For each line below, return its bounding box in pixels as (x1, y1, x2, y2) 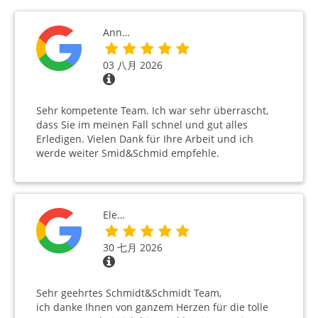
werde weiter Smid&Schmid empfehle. (36, 146, 219, 160)
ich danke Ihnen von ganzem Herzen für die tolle (36, 300, 268, 314)
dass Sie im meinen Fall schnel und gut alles (36, 118, 248, 132)
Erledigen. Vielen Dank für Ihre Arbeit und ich (36, 132, 253, 146)
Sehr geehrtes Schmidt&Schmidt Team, (36, 286, 221, 300)
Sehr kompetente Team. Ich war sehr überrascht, (36, 104, 268, 118)
